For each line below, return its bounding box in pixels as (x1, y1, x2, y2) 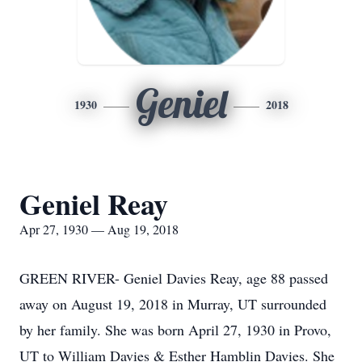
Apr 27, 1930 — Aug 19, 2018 (19, 221, 179, 238)
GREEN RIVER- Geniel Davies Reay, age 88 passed (19, 268, 328, 288)
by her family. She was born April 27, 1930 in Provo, (19, 320, 331, 339)
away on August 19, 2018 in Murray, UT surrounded (19, 294, 326, 314)
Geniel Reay (19, 183, 168, 225)
